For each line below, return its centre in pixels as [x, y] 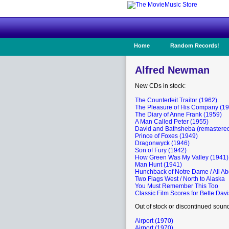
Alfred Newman [172, 70]
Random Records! [195, 45]
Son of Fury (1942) [161, 150]
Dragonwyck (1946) [162, 143]
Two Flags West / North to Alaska [180, 179]
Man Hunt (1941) [158, 165]
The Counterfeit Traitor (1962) [176, 100]
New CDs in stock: [160, 86]
